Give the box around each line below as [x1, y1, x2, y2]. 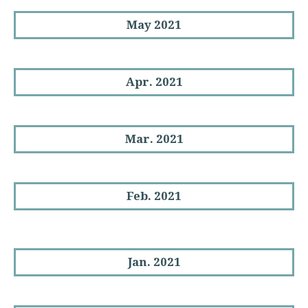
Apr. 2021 [125, 75, 183, 89]
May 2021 [126, 18, 181, 32]
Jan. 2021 [127, 254, 181, 269]
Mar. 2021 [124, 132, 184, 146]
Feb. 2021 [126, 189, 181, 203]
